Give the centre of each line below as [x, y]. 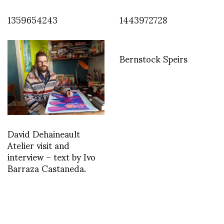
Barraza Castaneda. [47, 168]
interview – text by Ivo [51, 156]
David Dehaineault [44, 133]
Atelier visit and [38, 145]
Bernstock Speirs [153, 58]
